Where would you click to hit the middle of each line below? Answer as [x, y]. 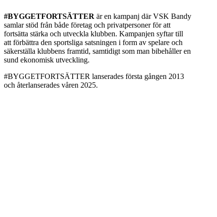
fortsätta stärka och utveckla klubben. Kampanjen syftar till [93, 33]
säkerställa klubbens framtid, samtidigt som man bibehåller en [97, 51]
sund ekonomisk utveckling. [47, 60]
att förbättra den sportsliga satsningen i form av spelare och [93, 42]
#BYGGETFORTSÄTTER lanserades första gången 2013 [94, 76]
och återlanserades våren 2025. [51, 85]
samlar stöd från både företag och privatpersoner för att [87, 25]
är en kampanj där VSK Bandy [143, 16]
